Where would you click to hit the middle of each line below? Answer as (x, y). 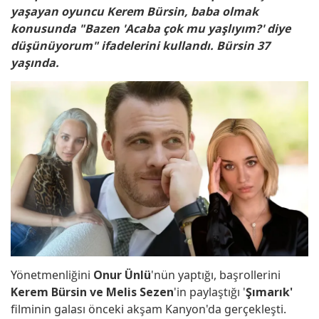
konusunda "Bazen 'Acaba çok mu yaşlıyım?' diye (151, 29)
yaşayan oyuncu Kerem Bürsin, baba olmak (135, 12)
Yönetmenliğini (52, 274)
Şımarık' (269, 292)
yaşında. (35, 63)
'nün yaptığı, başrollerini (216, 274)
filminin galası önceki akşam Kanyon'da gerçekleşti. (148, 309)
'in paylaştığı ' (210, 292)
